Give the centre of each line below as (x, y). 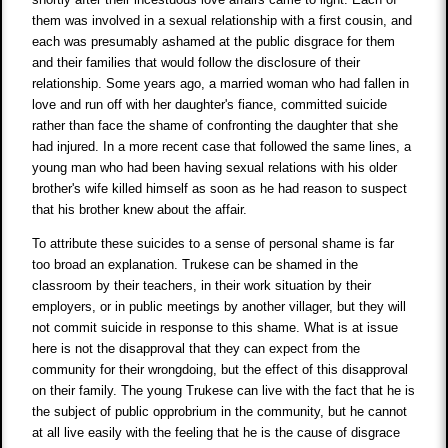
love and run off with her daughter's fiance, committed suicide (210, 105)
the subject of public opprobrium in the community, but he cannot (220, 412)
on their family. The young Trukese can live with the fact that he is (224, 391)
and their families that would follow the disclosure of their (196, 63)
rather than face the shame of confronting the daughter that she (215, 126)
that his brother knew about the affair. (140, 210)
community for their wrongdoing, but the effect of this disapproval (220, 370)
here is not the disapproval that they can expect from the (196, 349)
